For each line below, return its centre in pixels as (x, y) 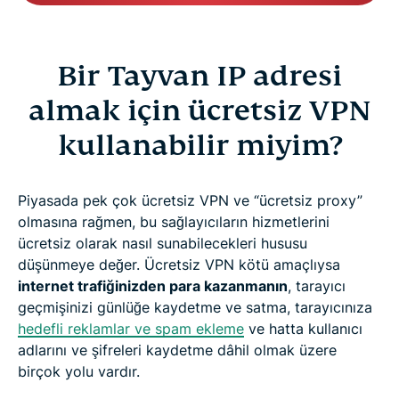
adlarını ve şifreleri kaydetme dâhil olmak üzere (177, 350)
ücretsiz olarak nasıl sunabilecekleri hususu (163, 243)
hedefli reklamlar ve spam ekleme (131, 328)
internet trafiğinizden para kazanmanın (153, 285)
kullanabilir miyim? (199, 145)
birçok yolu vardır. (79, 371)
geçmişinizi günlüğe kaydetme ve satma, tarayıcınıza (195, 307)
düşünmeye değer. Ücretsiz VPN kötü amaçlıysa (179, 264)
